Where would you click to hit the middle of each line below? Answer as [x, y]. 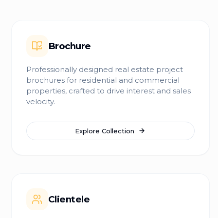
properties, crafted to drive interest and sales [108, 91]
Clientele [69, 199]
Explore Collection [105, 131]
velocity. [40, 101]
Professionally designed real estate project [104, 69]
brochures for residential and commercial [103, 80]
